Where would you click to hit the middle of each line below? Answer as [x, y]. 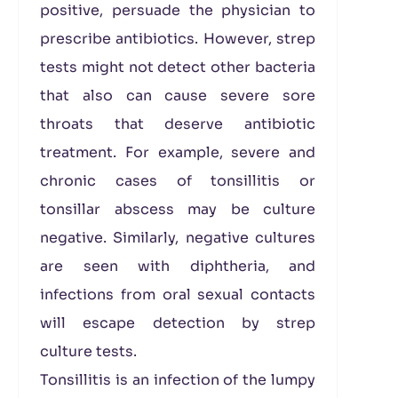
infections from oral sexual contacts [178, 295]
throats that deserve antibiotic [178, 124]
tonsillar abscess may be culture [178, 209]
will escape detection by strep [178, 323]
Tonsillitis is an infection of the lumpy [178, 380]
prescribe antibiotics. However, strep [178, 39]
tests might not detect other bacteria [178, 67]
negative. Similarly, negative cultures [178, 238]
